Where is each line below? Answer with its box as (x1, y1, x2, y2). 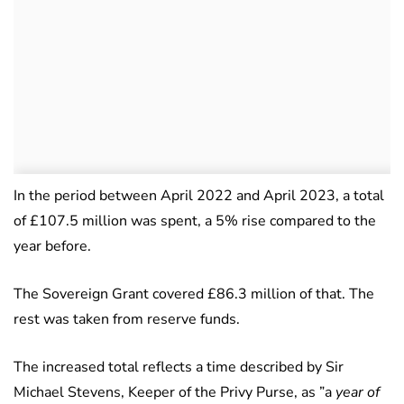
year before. (14, 236, 91, 257)
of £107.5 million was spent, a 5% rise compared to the (14, 211, 376, 232)
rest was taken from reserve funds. (14, 309, 240, 330)
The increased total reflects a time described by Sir (14, 357, 344, 378)
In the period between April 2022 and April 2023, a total (14, 186, 384, 207)
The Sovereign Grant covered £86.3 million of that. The (14, 284, 374, 305)
